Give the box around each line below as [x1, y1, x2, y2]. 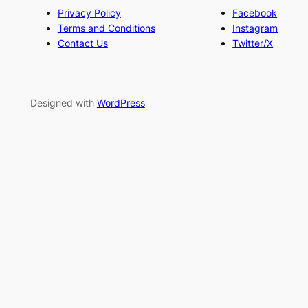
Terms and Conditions [57, 22, 155, 34]
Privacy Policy [57, 7, 121, 19]
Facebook [232, 7, 278, 19]
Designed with [30, 96, 97, 109]
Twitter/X [232, 37, 274, 49]
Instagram [232, 22, 278, 34]
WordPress [96, 96, 145, 109]
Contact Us [57, 37, 108, 49]
